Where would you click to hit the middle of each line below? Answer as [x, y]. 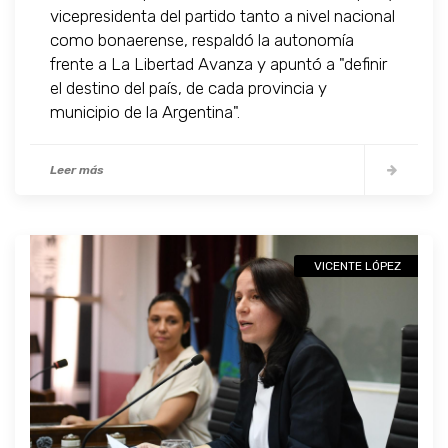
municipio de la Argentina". [145, 112]
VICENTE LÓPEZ [357, 266]
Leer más [77, 170]
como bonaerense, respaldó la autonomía [202, 40]
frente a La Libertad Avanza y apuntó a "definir [218, 64]
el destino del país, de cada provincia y [188, 88]
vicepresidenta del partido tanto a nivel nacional [222, 16]
